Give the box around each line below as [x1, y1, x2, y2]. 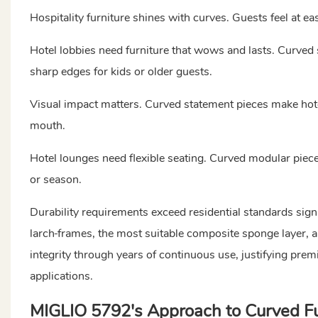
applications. [29, 268, 93, 284]
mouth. [29, 117, 65, 133]
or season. [29, 171, 82, 187]
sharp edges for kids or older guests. [29, 63, 212, 79]
